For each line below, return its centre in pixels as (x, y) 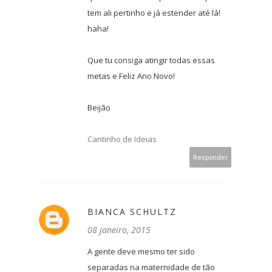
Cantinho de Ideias (122, 139)
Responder (210, 157)
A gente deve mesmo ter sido (141, 251)
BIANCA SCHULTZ (132, 211)
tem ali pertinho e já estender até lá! (154, 12)
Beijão (99, 107)
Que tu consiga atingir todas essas (151, 60)
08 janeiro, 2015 (119, 229)
